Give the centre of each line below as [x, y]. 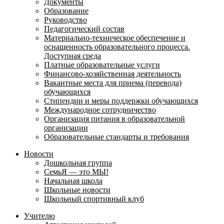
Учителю [39, 216]
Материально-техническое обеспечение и [115, 38]
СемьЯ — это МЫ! [76, 172]
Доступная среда [72, 56]
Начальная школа [73, 181]
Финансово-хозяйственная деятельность [112, 74]
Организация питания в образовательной [114, 119]
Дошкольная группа [78, 163]
